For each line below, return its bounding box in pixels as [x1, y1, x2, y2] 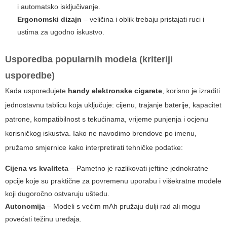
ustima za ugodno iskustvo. [17, 28, 104, 36]
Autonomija [5, 202, 45, 211]
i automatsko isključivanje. [17, 3, 100, 11]
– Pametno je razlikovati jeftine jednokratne [68, 164, 208, 173]
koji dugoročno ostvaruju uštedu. [5, 190, 109, 198]
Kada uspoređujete [5, 87, 68, 95]
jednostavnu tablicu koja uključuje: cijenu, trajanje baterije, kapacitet [5, 101, 221, 109]
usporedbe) [5, 70, 55, 81]
